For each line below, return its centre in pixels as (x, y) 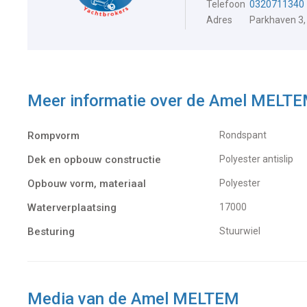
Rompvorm (53, 136)
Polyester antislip (259, 159)
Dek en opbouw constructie (94, 160)
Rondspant (246, 135)
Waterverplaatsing (72, 208)
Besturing (51, 232)
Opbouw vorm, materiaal (87, 184)
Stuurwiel (243, 231)
